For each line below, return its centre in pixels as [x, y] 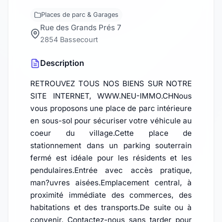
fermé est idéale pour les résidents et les [111, 158]
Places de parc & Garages [80, 15]
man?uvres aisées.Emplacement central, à [111, 183]
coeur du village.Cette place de [111, 133]
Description [62, 63]
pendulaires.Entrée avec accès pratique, [111, 170]
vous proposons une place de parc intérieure [111, 109]
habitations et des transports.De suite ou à [111, 208]
